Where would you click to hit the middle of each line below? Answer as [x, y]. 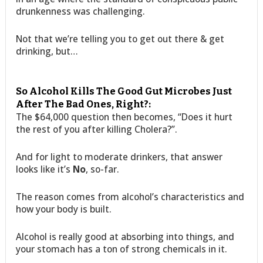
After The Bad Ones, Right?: [84, 104]
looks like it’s [45, 169]
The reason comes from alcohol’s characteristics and [130, 196]
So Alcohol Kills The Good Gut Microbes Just [124, 91]
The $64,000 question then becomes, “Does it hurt [124, 117]
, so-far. [103, 169]
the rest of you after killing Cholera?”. [97, 129]
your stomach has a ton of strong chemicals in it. [122, 249]
